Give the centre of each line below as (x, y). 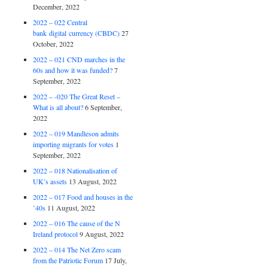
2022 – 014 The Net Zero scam (77, 249)
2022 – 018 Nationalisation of (75, 170)
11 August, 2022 (71, 207)
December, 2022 (57, 6)
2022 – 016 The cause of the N (77, 223)
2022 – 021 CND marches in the (79, 59)
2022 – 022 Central (60, 22)
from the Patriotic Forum (68, 260)
